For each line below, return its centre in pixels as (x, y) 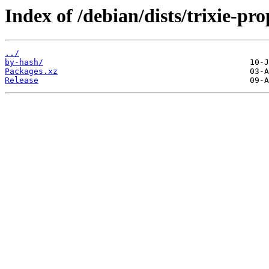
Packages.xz (31, 71)
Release (22, 80)
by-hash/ (24, 62)
